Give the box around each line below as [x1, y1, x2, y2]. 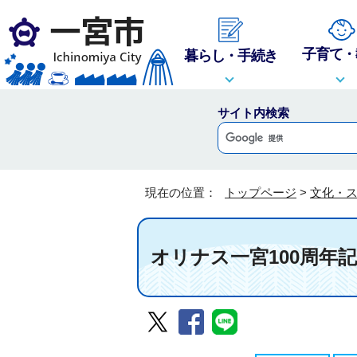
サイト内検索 [217, 106, 289, 120]
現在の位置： [145, 186, 220, 199]
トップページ [225, 186, 296, 199]
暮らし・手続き [184, 46, 278, 64]
